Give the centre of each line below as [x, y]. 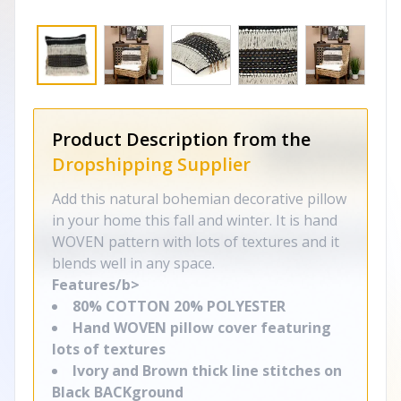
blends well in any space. [133, 263]
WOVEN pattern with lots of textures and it [196, 242]
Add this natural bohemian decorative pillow [199, 199]
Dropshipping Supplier [151, 164]
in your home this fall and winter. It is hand [195, 220]
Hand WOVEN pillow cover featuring [202, 328]
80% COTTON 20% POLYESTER [179, 306]
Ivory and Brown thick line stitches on [207, 371]
